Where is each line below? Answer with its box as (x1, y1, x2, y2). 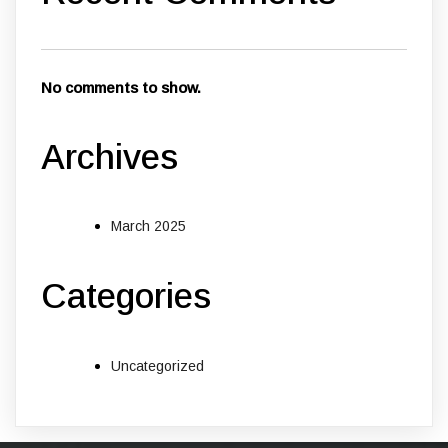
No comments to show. (41, 79, 201, 97)
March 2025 (111, 218, 186, 235)
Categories (41, 276, 211, 316)
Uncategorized (111, 357, 204, 374)
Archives (41, 137, 178, 177)
